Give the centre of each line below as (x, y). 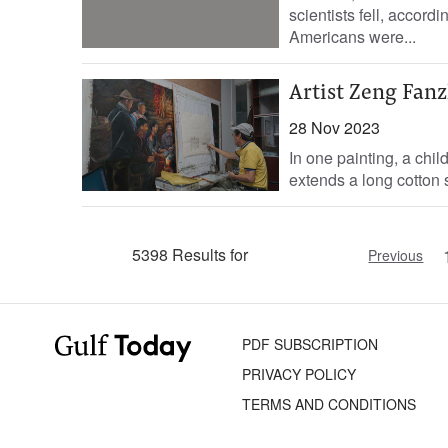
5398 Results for (190, 254)
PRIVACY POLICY (299, 374)
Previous (396, 255)
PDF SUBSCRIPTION (310, 344)
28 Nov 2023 (334, 127)
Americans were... (352, 36)
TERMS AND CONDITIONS (329, 404)
